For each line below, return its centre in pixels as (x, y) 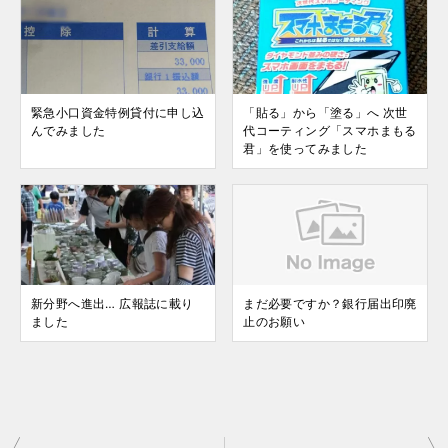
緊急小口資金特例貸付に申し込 (118, 112)
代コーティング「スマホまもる (330, 130)
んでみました (68, 130)
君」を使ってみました (305, 148)
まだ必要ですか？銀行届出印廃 (330, 303)
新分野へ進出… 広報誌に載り (112, 303)
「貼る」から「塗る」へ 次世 (325, 112)
